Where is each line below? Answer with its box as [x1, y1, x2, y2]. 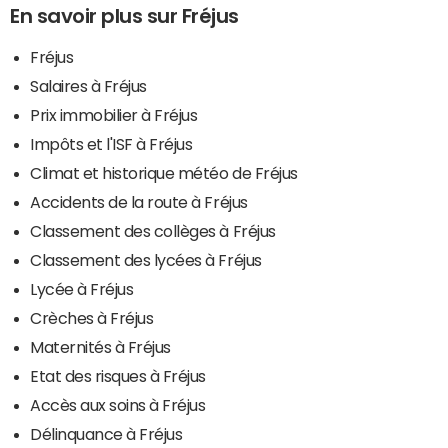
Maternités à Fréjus [30, 339, 171, 356]
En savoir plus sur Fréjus [10, 6, 239, 27]
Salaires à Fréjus [30, 78, 147, 95]
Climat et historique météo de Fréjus [30, 165, 298, 182]
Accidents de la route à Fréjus [30, 194, 248, 211]
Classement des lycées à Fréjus [30, 252, 262, 269]
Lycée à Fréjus [30, 281, 134, 298]
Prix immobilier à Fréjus [30, 107, 198, 124]
